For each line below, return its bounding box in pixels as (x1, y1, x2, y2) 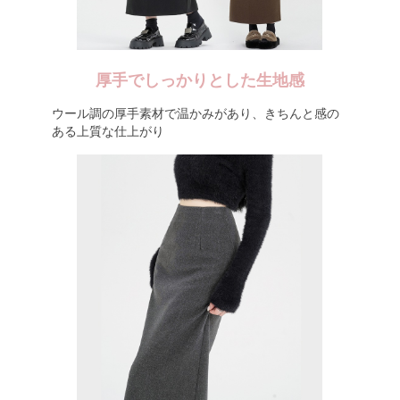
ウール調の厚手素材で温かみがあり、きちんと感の (51, 106, 339, 121)
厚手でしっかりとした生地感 (96, 71, 304, 89)
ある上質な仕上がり (51, 124, 164, 138)
